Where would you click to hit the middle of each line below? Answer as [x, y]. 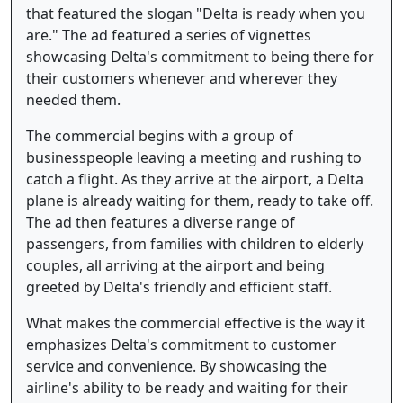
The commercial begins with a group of [160, 135]
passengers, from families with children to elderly [195, 243]
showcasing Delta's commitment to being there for [200, 56]
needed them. [73, 99]
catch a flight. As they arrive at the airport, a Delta [195, 179]
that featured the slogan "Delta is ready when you [196, 13]
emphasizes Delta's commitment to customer [181, 344]
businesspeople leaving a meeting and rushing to [194, 157]
